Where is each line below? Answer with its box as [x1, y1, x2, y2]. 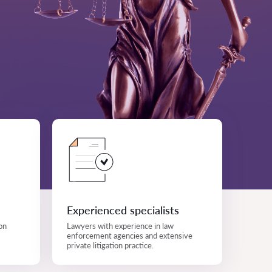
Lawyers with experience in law [67, 221, 174, 231]
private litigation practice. [67, 240, 154, 250]
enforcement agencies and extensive [67, 231, 192, 240]
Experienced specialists [67, 203, 179, 217]
